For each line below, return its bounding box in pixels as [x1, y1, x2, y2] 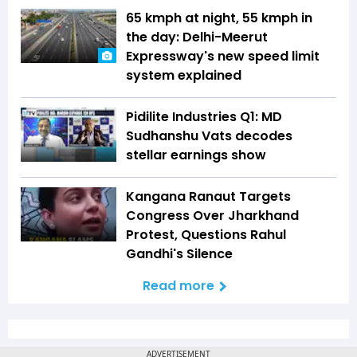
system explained [126, 66, 241, 85]
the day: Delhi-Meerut [126, 28, 268, 47]
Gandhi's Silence [126, 245, 233, 264]
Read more [143, 277, 214, 296]
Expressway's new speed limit [126, 47, 320, 66]
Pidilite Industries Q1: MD [126, 108, 282, 127]
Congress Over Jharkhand [126, 206, 299, 226]
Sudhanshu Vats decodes [126, 127, 292, 146]
